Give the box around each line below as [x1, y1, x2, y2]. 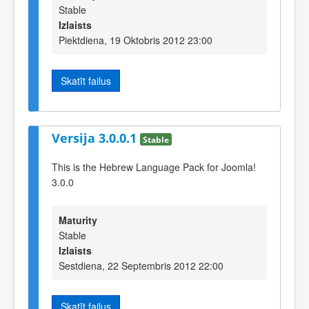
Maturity [59, 212, 97, 227]
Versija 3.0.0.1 [52, 129, 140, 146]
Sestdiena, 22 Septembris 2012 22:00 [59, 258, 223, 272]
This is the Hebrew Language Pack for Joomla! [52, 160, 256, 175]
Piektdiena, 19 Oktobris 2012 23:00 [59, 33, 212, 48]
